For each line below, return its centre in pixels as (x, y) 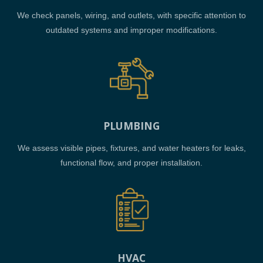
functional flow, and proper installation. (131, 163)
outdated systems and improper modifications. (131, 30)
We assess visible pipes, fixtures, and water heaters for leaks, (131, 148)
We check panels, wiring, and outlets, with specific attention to (131, 16)
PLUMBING (131, 126)
